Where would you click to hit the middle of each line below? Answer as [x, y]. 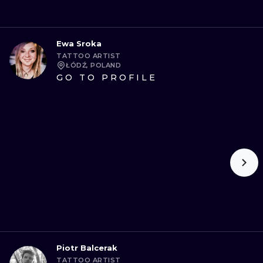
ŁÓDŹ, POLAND [93, 65]
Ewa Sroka [79, 43]
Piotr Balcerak [87, 248]
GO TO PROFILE [107, 77]
